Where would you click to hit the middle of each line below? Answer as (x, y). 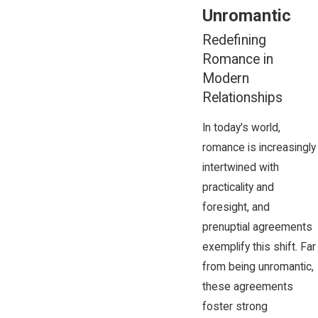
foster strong (235, 307)
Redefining (234, 40)
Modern (225, 78)
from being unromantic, (258, 267)
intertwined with (240, 168)
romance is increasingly (259, 148)
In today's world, (241, 128)
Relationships (242, 97)
